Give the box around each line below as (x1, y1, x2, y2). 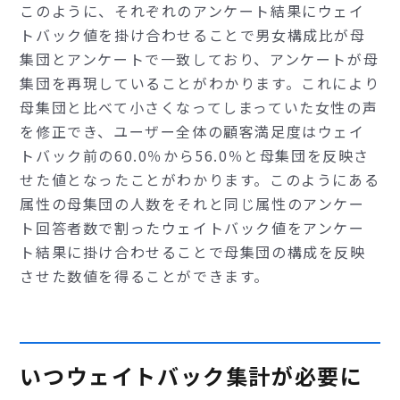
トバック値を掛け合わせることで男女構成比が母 (20, 24, 366, 46)
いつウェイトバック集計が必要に (20, 360, 363, 392)
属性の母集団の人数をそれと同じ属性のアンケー (20, 193, 365, 215)
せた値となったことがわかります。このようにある (20, 169, 380, 191)
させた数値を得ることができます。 (20, 265, 271, 287)
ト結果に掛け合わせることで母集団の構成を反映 (20, 241, 366, 263)
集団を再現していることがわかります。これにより (20, 72, 380, 95)
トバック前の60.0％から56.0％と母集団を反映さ (20, 145, 371, 167)
